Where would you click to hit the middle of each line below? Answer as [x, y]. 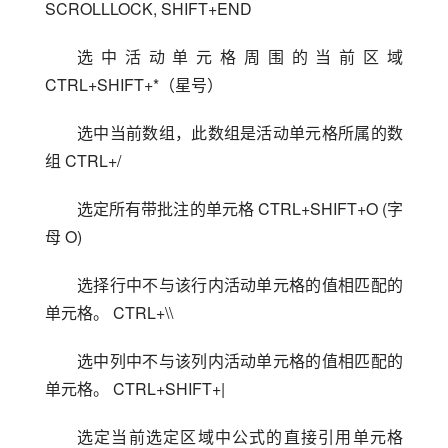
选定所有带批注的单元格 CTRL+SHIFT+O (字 [240, 208]
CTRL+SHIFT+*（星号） [134, 84]
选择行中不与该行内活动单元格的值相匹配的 [240, 284]
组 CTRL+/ [83, 160]
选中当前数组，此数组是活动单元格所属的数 [240, 132]
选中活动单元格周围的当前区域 [240, 56]
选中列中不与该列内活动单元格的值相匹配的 [240, 360]
